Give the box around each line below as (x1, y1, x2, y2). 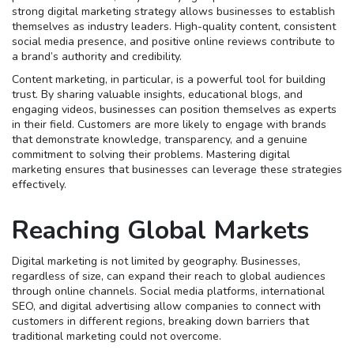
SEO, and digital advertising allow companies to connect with (12, 299, 321, 314)
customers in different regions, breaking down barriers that (12, 314, 309, 330)
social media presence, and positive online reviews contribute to (12, 34, 335, 50)
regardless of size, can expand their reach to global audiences (12, 269, 326, 284)
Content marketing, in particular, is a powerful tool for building (12, 72, 326, 88)
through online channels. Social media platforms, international (12, 284, 325, 299)
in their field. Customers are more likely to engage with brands (12, 117, 326, 133)
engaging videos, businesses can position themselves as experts (12, 102, 337, 118)
